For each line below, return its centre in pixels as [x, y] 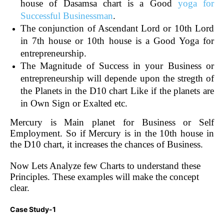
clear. [21, 187]
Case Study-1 [33, 209]
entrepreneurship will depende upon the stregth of [117, 78]
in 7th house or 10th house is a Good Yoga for [117, 40]
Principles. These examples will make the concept [104, 176]
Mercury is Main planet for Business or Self [112, 122]
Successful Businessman [67, 15]
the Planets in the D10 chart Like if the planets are [117, 90]
